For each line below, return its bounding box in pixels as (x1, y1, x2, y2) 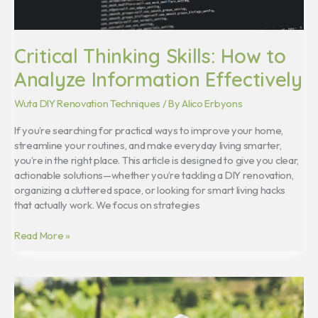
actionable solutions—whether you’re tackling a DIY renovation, (14, 168, 294, 182)
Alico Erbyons (182, 96, 243, 110)
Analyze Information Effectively (14, 67, 302, 92)
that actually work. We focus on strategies (14, 198, 200, 212)
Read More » (14, 229, 70, 243)
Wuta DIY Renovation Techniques (14, 96, 160, 110)
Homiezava (13, 277, 65, 291)
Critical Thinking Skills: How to (14, 44, 286, 69)
